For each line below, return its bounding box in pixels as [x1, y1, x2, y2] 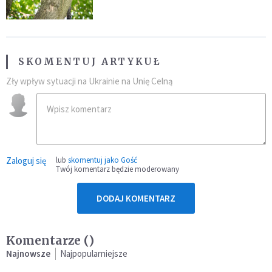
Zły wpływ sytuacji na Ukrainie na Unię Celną [6, 75, 173, 87]
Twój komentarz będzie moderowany [56, 164, 179, 175]
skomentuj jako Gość [68, 155, 137, 166]
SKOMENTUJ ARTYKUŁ [18, 56, 161, 68]
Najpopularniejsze [60, 248, 127, 260]
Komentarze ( [6, 233, 89, 248]
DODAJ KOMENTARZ [97, 192, 175, 205]
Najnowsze [6, 248, 50, 260]
